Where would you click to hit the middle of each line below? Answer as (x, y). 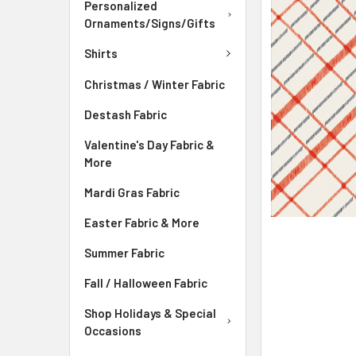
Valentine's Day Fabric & (149, 144)
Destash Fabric (126, 114)
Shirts (101, 54)
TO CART (316, 25)
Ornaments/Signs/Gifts (150, 23)
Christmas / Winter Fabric (155, 84)
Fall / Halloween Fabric (146, 282)
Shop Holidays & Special (150, 313)
